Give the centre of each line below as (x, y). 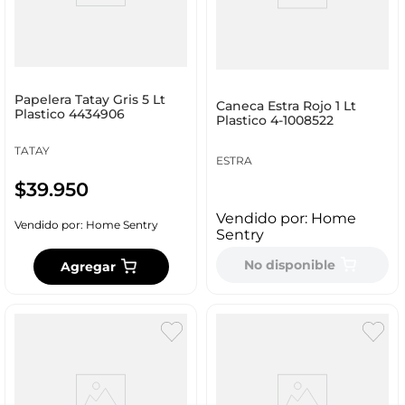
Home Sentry (122, 225)
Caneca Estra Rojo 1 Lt (286, 106)
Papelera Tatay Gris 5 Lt (89, 100)
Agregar (88, 266)
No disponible (290, 264)
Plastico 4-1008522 (274, 121)
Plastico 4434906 (69, 114)
